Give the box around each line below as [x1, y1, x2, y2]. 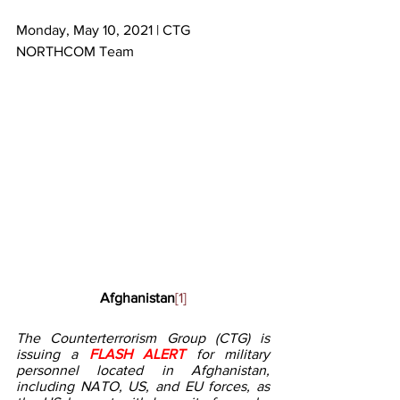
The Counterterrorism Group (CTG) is [16, 329, 270, 346]
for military [196, 346, 271, 362]
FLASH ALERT [88, 346, 196, 362]
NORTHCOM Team [16, 44, 134, 59]
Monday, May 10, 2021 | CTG [16, 22, 194, 37]
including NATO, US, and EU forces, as [16, 378, 270, 394]
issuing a [16, 346, 89, 362]
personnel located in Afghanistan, [16, 362, 270, 378]
